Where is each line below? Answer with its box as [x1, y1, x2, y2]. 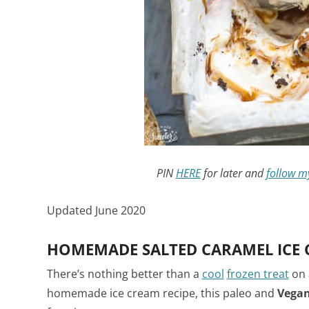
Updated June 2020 [46, 202, 146, 218]
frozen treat [226, 266, 289, 281]
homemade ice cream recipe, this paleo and [46, 285, 277, 301]
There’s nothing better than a [46, 266, 202, 281]
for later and [200, 165, 266, 181]
